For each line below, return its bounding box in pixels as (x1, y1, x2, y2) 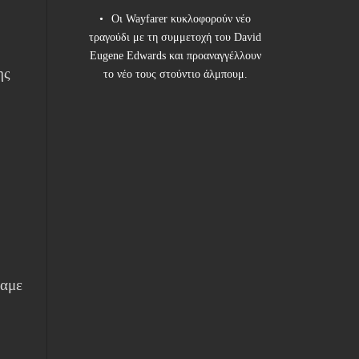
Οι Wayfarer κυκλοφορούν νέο (111, 13, 252, 26)
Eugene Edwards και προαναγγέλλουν (89, 50, 261, 63)
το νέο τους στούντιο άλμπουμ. (103, 68, 248, 81)
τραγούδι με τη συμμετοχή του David (89, 31, 262, 44)
